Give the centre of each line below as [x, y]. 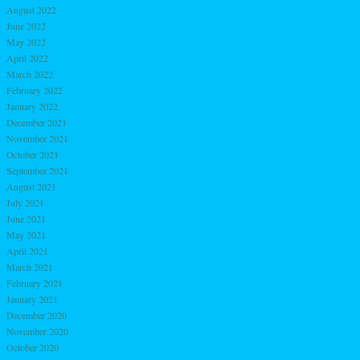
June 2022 [26, 25]
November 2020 [37, 331]
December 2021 [37, 122]
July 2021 [25, 202]
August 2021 [31, 186]
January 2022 [32, 106]
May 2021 [26, 234]
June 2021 [26, 218]
